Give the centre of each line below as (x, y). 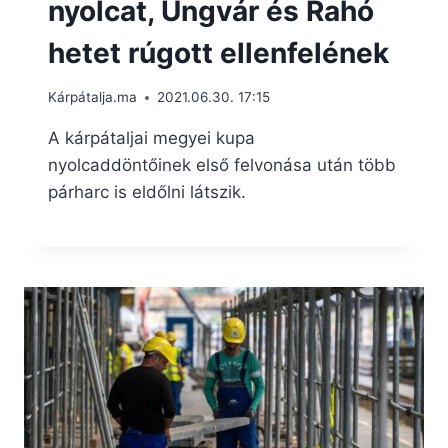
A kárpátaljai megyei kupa (151, 138)
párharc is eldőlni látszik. (147, 192)
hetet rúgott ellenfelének (218, 52)
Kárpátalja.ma (92, 97)
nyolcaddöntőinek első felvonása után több (222, 165)
